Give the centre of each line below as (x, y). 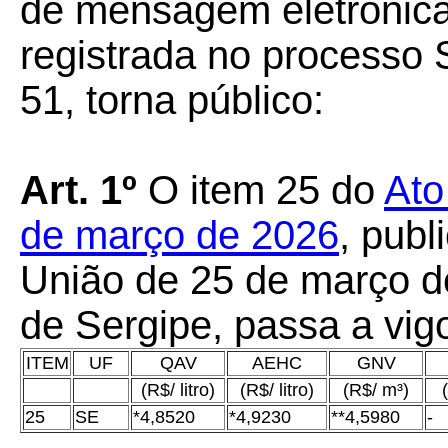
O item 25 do (266, 190)
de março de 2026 (179, 235)
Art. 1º (84, 190)
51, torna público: (172, 100)
